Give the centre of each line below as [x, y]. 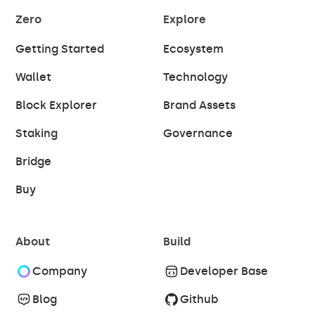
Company [60, 271]
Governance [198, 133]
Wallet [34, 77]
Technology [195, 77]
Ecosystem [193, 49]
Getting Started [60, 49]
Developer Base [224, 271]
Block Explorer [57, 105]
